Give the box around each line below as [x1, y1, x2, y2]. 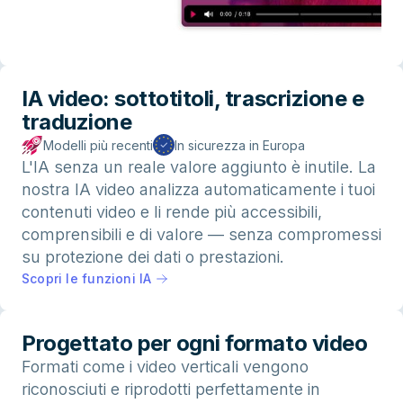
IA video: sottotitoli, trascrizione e [22, 85, 364, 112]
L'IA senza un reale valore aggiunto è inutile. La [22, 157, 376, 177]
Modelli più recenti [43, 137, 153, 153]
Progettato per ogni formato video [22, 330, 368, 357]
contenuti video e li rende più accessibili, [22, 202, 322, 222]
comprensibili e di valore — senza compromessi [22, 225, 381, 245]
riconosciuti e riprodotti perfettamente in [22, 380, 320, 399]
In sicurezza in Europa [175, 137, 305, 153]
